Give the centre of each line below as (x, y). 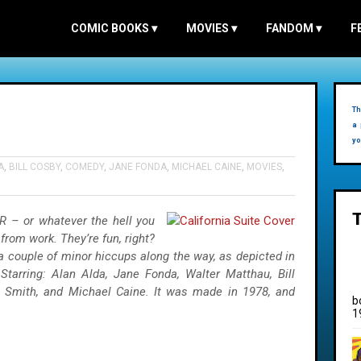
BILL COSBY (35, 167)
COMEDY (85, 167)
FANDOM (291, 28)
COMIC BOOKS (111, 28)
